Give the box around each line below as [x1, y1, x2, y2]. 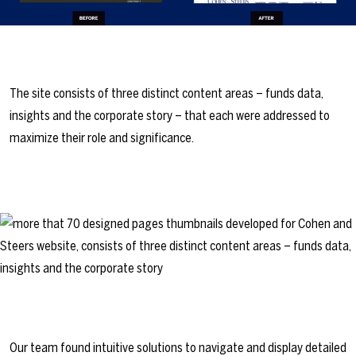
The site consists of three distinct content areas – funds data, [10, 86, 323, 101]
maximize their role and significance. [10, 130, 194, 145]
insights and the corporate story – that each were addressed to [10, 108, 330, 123]
